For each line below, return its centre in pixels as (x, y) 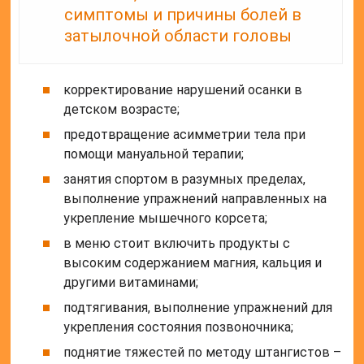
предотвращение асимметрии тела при (185, 135)
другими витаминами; (131, 283)
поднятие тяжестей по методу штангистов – (203, 353)
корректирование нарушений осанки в (183, 90)
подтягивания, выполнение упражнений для (198, 308)
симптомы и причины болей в (183, 15)
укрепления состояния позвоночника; (179, 327)
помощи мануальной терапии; (154, 154)
